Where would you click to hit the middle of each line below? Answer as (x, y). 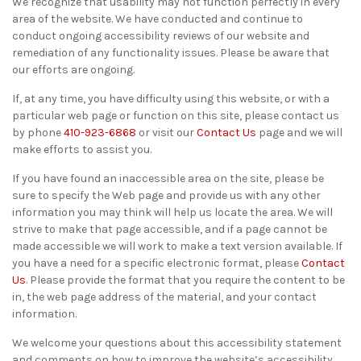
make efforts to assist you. (82, 149)
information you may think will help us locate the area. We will (172, 212)
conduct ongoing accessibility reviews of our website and (161, 36)
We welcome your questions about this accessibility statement (177, 343)
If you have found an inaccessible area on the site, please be (168, 178)
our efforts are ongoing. (73, 70)
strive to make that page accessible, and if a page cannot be (170, 229)
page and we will (299, 133)
